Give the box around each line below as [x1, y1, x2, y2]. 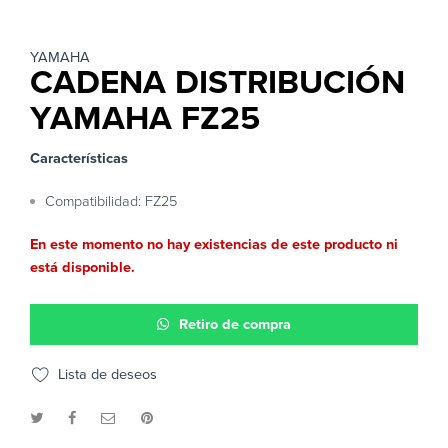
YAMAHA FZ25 [30, 98, 260, 140]
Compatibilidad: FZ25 [45, 193, 177, 211]
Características [30, 150, 128, 168]
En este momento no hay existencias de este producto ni [30, 236, 398, 254]
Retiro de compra [179, 316, 291, 334]
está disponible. [30, 259, 135, 277]
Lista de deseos [50, 366, 157, 384]
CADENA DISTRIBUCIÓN [30, 62, 405, 104]
